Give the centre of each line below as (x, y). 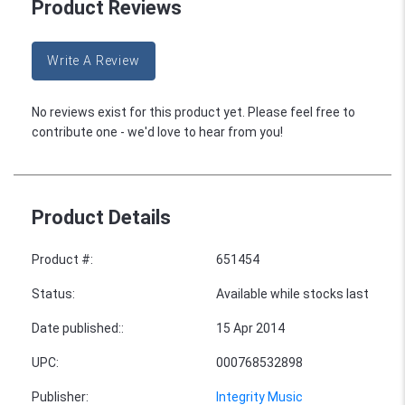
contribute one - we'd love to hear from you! (157, 132)
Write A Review (94, 60)
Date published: (76, 328)
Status (52, 293)
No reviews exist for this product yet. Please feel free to (193, 112)
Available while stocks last (292, 293)
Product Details (101, 217)
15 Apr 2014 (250, 328)
